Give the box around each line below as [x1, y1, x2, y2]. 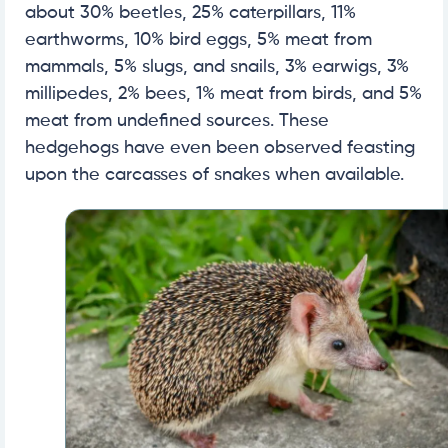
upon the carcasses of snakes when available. [25, 165, 404, 184]
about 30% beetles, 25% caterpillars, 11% [25, 3, 356, 22]
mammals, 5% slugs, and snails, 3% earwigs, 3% [25, 57, 409, 76]
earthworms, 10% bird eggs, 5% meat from [25, 30, 372, 49]
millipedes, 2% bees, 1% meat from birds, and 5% [25, 84, 422, 103]
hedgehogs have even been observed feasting [25, 138, 415, 157]
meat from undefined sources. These [25, 111, 329, 130]
